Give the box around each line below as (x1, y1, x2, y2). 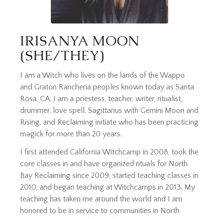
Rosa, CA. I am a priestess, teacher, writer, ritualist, (20, 94, 183, 103)
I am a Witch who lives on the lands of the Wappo (20, 70, 185, 80)
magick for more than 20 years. (20, 129, 122, 138)
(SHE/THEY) (20, 46, 105, 65)
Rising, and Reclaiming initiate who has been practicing (20, 117, 199, 127)
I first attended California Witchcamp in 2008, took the (20, 148, 199, 157)
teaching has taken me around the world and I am (20, 195, 183, 204)
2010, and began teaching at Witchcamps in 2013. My (20, 183, 196, 192)
